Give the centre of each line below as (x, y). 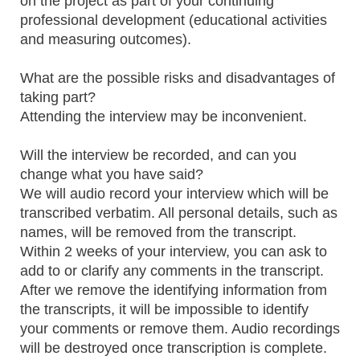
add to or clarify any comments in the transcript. (172, 271)
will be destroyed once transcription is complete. (174, 348)
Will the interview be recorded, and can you (158, 155)
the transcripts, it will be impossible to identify (164, 309)
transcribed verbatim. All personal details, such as (179, 213)
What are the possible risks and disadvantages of (178, 78)
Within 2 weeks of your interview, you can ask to (174, 252)
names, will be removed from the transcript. (158, 232)
